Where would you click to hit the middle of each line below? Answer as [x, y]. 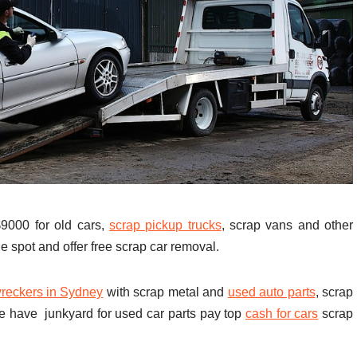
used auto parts [271, 292]
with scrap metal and [165, 292]
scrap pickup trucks [165, 226]
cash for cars [282, 314]
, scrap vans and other [287, 226]
